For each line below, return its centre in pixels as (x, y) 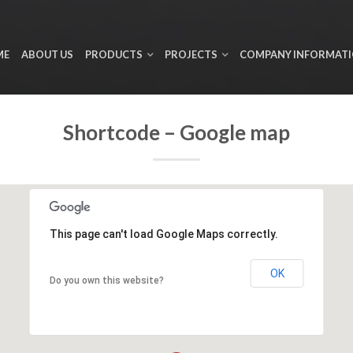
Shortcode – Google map (176, 132)
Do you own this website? (106, 281)
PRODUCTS (114, 54)
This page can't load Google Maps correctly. (163, 234)
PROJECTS (191, 54)
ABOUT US (47, 54)
